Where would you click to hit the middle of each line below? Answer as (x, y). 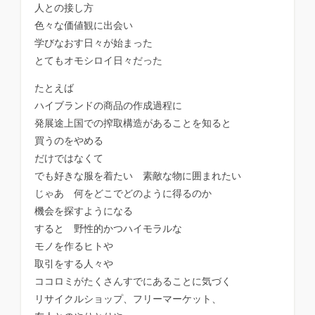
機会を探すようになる (84, 211)
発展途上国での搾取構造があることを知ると (133, 123)
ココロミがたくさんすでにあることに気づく (133, 282)
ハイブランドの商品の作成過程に (109, 106)
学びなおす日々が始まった (94, 43)
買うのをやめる (69, 141)
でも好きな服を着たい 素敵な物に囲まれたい (138, 176)
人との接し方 (64, 8)
